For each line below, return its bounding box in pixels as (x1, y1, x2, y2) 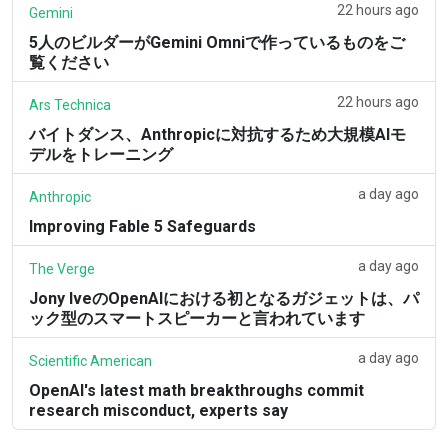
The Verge (29, 260, 95, 277)
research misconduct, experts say (29, 400, 288, 420)
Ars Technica (29, 96, 111, 113)
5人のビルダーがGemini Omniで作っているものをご (29, 32, 405, 52)
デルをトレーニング (29, 144, 173, 164)
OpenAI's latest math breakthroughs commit (29, 380, 364, 400)
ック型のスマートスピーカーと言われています (29, 308, 365, 328)
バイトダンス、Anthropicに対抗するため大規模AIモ (29, 124, 406, 144)
